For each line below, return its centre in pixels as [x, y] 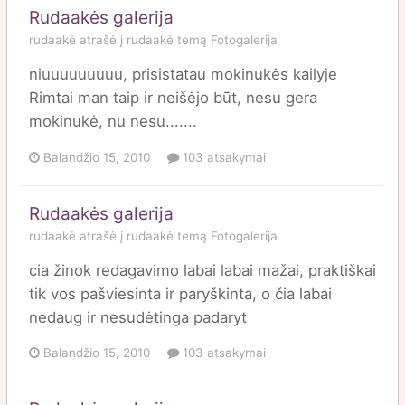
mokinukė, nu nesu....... [113, 122]
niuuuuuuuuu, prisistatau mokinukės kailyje [183, 75]
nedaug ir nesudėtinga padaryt [138, 317]
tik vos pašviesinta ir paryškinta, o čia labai [180, 293]
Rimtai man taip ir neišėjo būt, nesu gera [173, 98]
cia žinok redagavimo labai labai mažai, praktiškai [202, 270]
